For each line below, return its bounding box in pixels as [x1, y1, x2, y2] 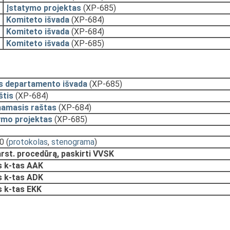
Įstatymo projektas [6, 3, 81, 13]
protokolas [9, 137, 48, 147]
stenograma [51, 137, 94, 147]
